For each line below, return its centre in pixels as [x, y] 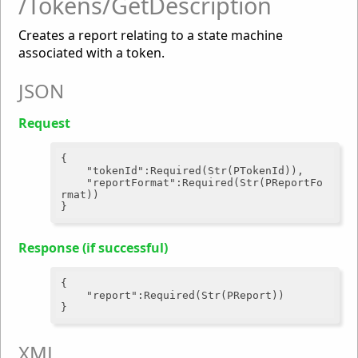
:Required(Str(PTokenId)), [224, 171]
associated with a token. [92, 53]
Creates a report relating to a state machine [151, 36]
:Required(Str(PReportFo [250, 183]
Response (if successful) [93, 247]
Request [45, 123]
